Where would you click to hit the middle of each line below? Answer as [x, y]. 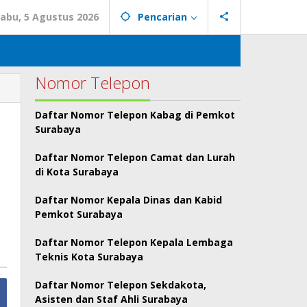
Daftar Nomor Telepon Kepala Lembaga [134, 242]
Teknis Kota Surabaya [89, 257]
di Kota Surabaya [77, 172]
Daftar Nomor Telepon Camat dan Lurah [135, 157]
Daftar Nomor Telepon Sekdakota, [121, 285]
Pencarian [162, 17]
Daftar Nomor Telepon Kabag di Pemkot [135, 115]
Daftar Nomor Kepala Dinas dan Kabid [129, 200]
